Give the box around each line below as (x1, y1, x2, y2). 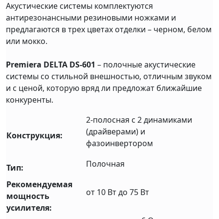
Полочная (86, 158, 125, 170)
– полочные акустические (95, 59, 196, 70)
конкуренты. (6, 94, 53, 106)
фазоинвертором (86, 138, 153, 149)
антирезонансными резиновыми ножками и (6, 12, 176, 23)
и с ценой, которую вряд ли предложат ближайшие (6, 83, 202, 94)
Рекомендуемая (6, 179, 72, 190)
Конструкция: (6, 130, 63, 141)
